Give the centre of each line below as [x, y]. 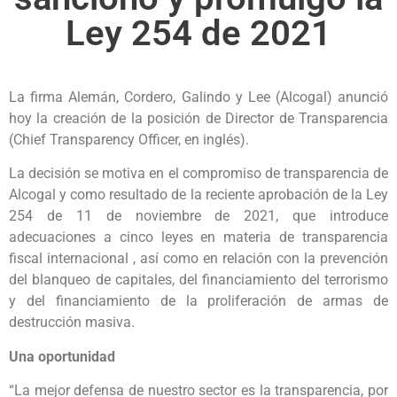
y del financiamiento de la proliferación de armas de [198, 301]
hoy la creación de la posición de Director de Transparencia [198, 118]
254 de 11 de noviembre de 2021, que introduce [198, 216]
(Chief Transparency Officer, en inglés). [129, 139]
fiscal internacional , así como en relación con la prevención [198, 259]
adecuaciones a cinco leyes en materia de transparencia [198, 237]
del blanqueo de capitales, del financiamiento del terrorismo [198, 280]
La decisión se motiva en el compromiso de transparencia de [198, 174]
